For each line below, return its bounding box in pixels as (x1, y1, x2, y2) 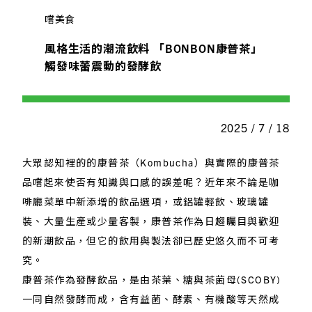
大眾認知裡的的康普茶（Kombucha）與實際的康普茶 (22, 155, 280, 169)
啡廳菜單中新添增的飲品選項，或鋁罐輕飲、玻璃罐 (22, 194, 270, 208)
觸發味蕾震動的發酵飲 (45, 58, 162, 72)
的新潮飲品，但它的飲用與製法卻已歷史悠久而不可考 (22, 233, 280, 247)
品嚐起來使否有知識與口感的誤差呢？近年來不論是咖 (22, 175, 280, 188)
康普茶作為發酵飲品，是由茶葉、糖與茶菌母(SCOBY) (22, 272, 281, 286)
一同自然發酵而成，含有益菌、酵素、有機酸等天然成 (22, 292, 280, 305)
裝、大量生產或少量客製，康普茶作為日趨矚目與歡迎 (22, 214, 280, 227)
